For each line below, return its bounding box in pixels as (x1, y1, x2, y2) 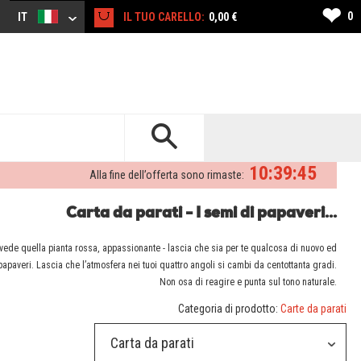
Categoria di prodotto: (177, 302, 280, 316)
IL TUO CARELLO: (123, 10, 205, 24)
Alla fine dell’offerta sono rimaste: (89, 168, 244, 182)
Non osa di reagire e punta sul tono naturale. (159, 276, 337, 288)
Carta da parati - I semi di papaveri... (66, 207, 337, 222)
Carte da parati (280, 302, 346, 316)
